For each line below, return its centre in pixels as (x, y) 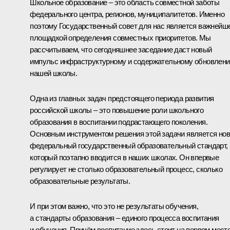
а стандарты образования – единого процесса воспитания (124, 218)
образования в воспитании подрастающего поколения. (119, 122)
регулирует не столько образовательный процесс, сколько (126, 169)
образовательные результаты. (80, 181)
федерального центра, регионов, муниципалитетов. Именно (127, 14)
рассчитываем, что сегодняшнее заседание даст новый (121, 49)
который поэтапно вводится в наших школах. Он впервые (124, 157)
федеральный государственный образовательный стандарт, (129, 145)
